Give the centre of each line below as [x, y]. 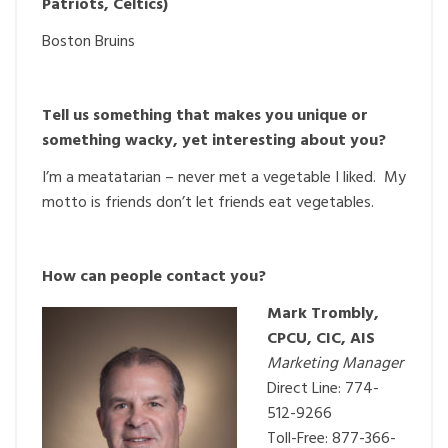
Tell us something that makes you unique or [205, 115]
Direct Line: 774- [323, 388]
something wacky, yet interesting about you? [214, 140]
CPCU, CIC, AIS [321, 338]
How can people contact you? [156, 276]
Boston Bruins [88, 41]
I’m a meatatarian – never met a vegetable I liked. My [224, 177]
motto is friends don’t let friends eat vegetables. [208, 202]
